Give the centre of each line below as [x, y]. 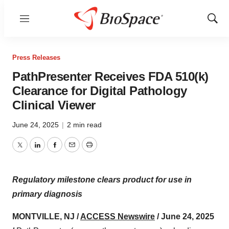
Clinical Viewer [54, 105]
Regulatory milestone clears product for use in [102, 180]
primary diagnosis [47, 194]
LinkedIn [52, 151]
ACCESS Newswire [118, 216]
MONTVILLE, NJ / [46, 216]
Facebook [72, 151]
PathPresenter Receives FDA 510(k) [110, 76]
